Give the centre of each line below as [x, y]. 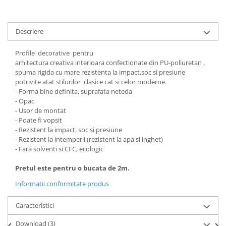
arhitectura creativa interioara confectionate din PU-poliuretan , [110, 62]
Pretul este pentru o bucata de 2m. [72, 168]
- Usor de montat [41, 110]
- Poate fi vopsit [39, 120]
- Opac [25, 101]
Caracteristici [35, 205]
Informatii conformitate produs [62, 183]
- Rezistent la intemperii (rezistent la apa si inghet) [89, 139]
